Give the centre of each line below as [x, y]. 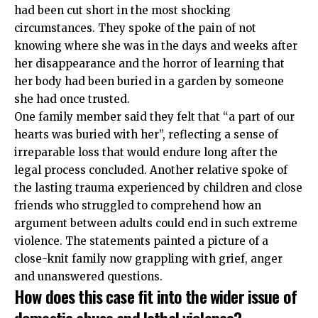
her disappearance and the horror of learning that [149, 64]
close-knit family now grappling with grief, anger [148, 259]
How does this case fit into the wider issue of [156, 296]
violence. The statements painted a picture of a [141, 241]
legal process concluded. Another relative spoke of [151, 170]
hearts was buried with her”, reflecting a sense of [146, 135]
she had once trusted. [72, 99]
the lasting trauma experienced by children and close [158, 188]
